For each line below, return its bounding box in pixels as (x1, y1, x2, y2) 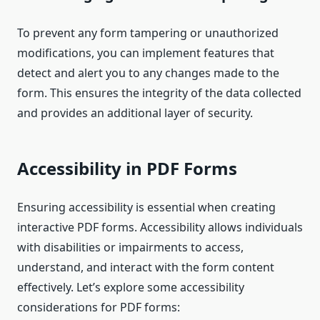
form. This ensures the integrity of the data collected (17, 85, 301, 101)
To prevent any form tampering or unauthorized (17, 25, 279, 41)
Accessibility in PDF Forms (17, 156, 237, 181)
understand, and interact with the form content (17, 259, 274, 276)
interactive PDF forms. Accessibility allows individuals (17, 219, 303, 236)
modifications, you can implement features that (17, 45, 274, 61)
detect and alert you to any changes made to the (17, 65, 279, 81)
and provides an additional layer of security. (17, 105, 253, 121)
